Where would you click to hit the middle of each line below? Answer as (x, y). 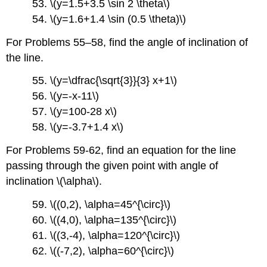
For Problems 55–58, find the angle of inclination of (127, 42)
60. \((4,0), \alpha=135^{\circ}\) (105, 220)
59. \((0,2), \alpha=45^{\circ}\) (102, 204)
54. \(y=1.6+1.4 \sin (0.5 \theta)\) (109, 19)
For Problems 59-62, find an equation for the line (121, 150)
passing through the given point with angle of (112, 166)
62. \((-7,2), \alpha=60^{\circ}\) (103, 251)
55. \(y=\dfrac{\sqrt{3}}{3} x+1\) (105, 81)
